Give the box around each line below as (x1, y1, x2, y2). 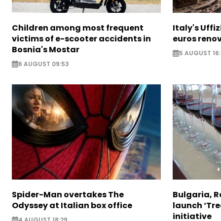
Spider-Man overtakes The (12, 188, 124, 200)
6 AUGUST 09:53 (18, 59, 69, 68)
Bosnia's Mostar (12, 43, 79, 55)
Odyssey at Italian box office (12, 199, 132, 211)
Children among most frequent (12, 22, 144, 34)
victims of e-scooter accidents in (12, 33, 151, 44)
